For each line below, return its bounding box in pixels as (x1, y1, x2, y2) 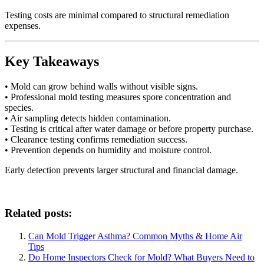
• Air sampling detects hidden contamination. (5, 113, 171, 124)
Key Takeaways (5, 54, 99, 70)
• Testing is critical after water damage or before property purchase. (5, 124, 253, 134)
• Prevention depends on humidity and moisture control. (5, 145, 212, 156)
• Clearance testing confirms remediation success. (5, 134, 187, 145)
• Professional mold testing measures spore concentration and (5, 92, 231, 103)
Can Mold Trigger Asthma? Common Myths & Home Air (28, 230, 242, 241)
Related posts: (5, 206, 72, 219)
